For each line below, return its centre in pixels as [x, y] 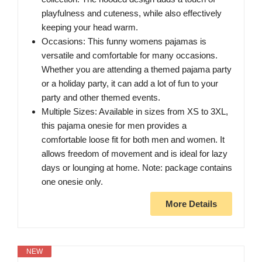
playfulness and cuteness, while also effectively [132, 13]
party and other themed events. [101, 98]
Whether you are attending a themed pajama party [137, 70]
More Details [191, 204]
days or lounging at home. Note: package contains [137, 168]
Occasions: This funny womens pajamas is [124, 42]
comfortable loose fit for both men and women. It [133, 140]
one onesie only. [72, 182]
